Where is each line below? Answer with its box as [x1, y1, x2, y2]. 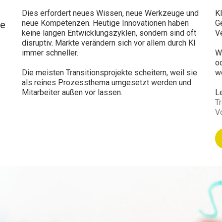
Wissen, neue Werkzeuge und [94, 8, 199, 18]
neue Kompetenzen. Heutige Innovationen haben [22, 18, 189, 28]
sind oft [167, 28, 196, 38]
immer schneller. [22, 48, 78, 57]
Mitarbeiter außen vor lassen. [22, 88, 122, 97]
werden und [151, 78, 191, 87]
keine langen [22, 28, 67, 38]
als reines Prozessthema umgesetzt [22, 78, 151, 87]
